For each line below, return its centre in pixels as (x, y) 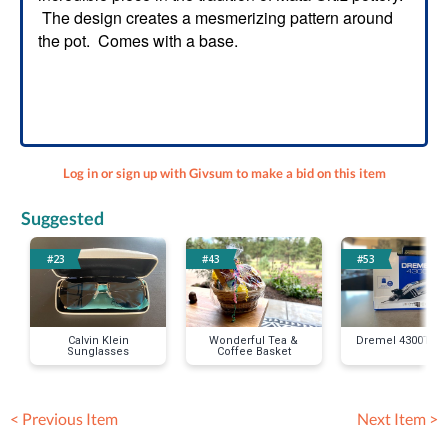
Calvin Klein (98, 340)
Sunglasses (98, 351)
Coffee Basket (253, 351)
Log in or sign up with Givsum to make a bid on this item (224, 173)
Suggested (62, 217)
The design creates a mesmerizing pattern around (215, 17)
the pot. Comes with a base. (138, 40)
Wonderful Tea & (254, 340)
